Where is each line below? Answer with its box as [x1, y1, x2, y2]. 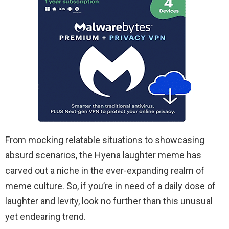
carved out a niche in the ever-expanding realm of [5, 165, 204, 176]
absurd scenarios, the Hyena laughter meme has [5, 149, 201, 161]
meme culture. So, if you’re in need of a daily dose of [5, 180, 216, 191]
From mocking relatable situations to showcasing [5, 134, 204, 145]
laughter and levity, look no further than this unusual [5, 195, 213, 207]
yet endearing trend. [5, 211, 86, 222]
